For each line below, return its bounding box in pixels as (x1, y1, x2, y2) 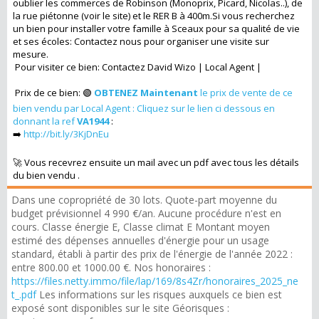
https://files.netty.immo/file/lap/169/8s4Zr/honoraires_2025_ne (11, 274, 298, 288)
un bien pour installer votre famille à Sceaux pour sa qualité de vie (13, 22, 300, 36)
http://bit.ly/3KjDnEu (23, 127, 109, 141)
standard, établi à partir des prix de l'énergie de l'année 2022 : (11, 247, 293, 261)
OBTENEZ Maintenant (94, 86, 198, 100)
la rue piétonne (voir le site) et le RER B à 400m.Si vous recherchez (13, 9, 295, 23)
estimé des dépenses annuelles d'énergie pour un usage (11, 234, 269, 248)
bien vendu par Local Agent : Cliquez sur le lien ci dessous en (13, 102, 275, 115)
